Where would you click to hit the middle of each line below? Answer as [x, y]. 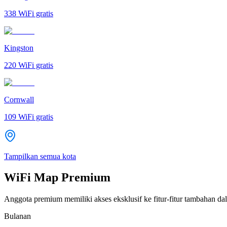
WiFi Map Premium [57, 178]
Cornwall [19, 99]
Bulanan [17, 216]
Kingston [19, 48]
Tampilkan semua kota [40, 156]
